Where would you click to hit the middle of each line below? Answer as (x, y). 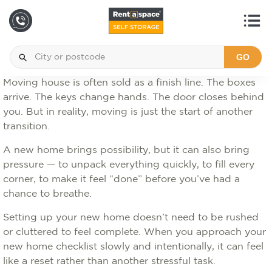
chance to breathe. (49, 194)
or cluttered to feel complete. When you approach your (134, 232)
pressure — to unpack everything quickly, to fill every (129, 165)
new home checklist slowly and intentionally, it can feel (133, 247)
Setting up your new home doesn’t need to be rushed (131, 218)
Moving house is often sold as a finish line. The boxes (129, 83)
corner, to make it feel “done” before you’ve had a (121, 179)
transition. (28, 127)
